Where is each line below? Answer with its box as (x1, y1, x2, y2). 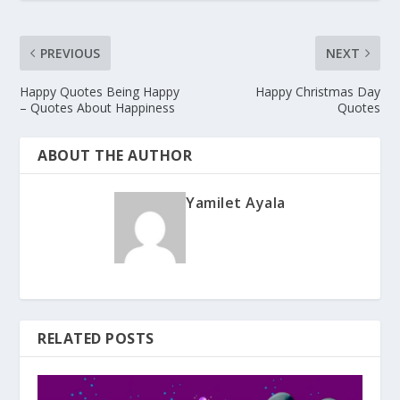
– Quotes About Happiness (20, 98, 176, 116)
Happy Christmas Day (254, 82, 380, 100)
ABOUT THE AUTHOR (37, 145, 193, 165)
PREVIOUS (40, 44, 101, 62)
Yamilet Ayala (186, 192, 286, 212)
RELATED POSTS (37, 328, 154, 348)
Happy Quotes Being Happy (20, 82, 180, 100)
